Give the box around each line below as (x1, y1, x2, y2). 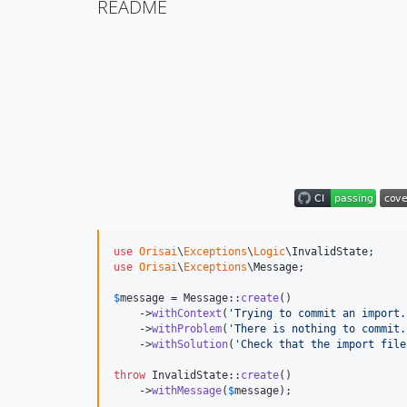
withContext (152, 306, 222, 320)
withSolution (152, 337, 228, 351)
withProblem (152, 322, 222, 335)
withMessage (152, 383, 222, 397)
